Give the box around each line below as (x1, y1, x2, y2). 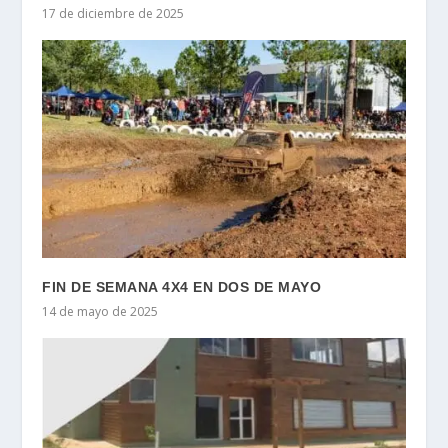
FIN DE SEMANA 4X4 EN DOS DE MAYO (42, 279, 322, 296)
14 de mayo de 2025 (42, 303, 159, 321)
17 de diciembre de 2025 (42, 5, 185, 23)
